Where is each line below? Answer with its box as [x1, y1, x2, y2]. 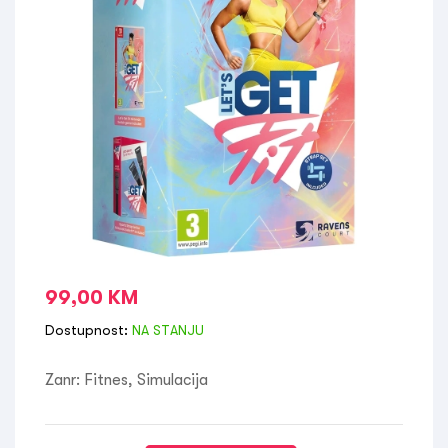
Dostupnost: [45, 322, 128, 338]
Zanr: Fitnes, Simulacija [45, 371, 208, 389]
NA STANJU [128, 322, 204, 338]
